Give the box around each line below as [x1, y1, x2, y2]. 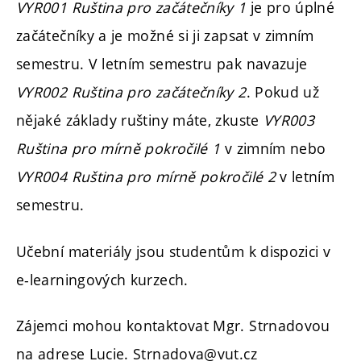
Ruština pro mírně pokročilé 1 [16, 139, 221, 158]
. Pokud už [246, 82, 320, 102]
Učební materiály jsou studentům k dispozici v [16, 241, 331, 261]
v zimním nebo [220, 139, 326, 158]
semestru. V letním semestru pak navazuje [16, 54, 308, 73]
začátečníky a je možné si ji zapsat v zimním [16, 26, 314, 45]
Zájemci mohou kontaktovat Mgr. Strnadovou [16, 316, 330, 335]
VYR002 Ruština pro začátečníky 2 [16, 82, 247, 102]
